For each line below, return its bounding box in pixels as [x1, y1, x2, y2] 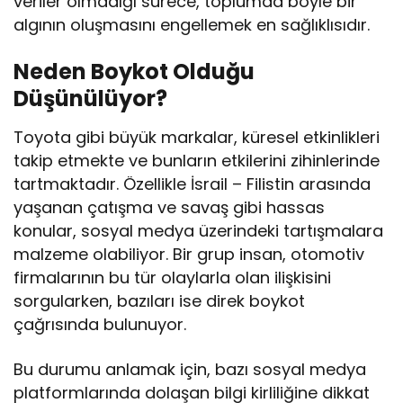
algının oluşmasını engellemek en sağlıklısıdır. [13, 13, 371, 37]
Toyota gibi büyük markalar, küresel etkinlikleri [13, 126, 381, 149]
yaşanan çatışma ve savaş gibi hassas [13, 196, 326, 219]
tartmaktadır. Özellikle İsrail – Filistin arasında [13, 173, 372, 196]
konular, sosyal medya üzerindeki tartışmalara [13, 219, 384, 243]
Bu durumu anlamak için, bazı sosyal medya [13, 358, 367, 381]
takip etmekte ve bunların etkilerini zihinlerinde [13, 149, 381, 173]
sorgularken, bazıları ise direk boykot [13, 290, 306, 313]
